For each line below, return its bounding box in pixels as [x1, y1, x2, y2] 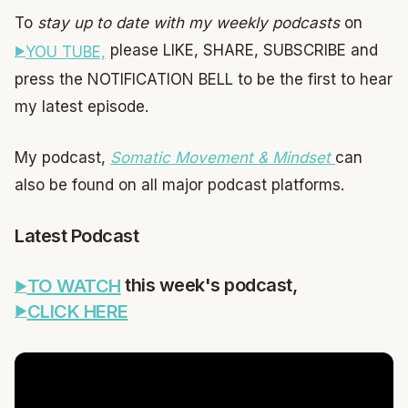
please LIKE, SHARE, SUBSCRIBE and [106, 41, 378, 60]
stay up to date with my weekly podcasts [37, 14, 344, 33]
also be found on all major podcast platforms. [15, 175, 344, 194]
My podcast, [15, 148, 106, 167]
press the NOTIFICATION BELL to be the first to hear [15, 70, 393, 89]
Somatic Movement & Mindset [110, 148, 331, 167]
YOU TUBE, [25, 43, 106, 62]
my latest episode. [15, 97, 148, 117]
